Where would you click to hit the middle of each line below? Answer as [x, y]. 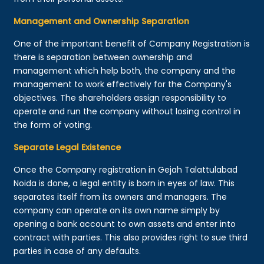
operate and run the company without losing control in [127, 111]
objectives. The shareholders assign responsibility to [120, 98]
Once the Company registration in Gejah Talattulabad [126, 169]
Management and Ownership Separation [102, 21]
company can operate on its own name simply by [117, 210]
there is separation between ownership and [103, 57]
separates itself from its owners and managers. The [121, 197]
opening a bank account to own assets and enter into [125, 224]
